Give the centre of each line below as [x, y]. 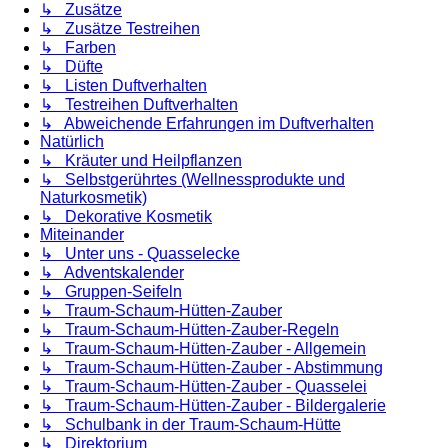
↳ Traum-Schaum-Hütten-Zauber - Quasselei [203, 387]
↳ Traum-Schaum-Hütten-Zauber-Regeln [189, 330]
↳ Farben [78, 48]
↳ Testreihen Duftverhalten [139, 105]
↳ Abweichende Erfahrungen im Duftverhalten [207, 124]
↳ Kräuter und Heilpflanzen [141, 161]
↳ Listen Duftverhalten [123, 86]
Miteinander [82, 235]
